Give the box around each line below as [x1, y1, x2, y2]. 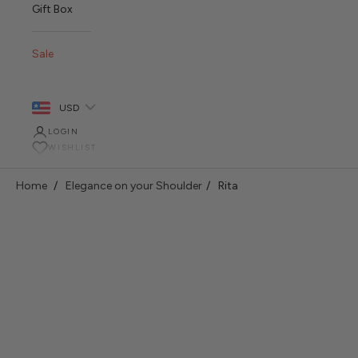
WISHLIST [48, 141, 97, 153]
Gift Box [32, 2, 73, 16]
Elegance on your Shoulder [66, 178, 202, 193]
